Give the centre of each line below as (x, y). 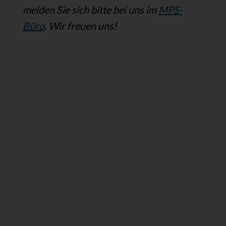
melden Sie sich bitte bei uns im (90, 9)
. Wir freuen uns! (80, 25)
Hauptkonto (48, 218)
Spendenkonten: (83, 152)
